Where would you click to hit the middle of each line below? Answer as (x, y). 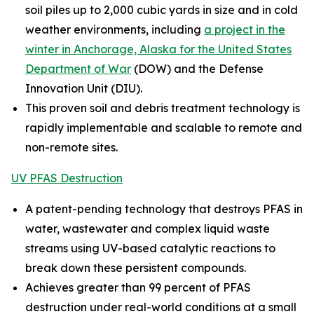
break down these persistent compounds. (136, 268)
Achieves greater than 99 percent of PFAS (138, 288)
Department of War (78, 69)
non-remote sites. (71, 148)
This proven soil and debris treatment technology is (163, 108)
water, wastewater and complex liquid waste (148, 229)
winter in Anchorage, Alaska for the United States (158, 49)
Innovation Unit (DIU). (84, 89)
